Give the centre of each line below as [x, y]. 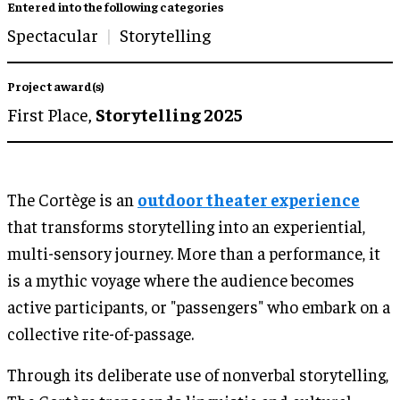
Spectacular [53, 34]
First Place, [51, 113]
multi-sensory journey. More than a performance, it [194, 252]
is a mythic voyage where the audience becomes [181, 279]
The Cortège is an [72, 199]
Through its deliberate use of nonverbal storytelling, [198, 374]
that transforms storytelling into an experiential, [186, 225]
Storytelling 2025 [169, 113]
